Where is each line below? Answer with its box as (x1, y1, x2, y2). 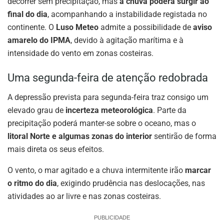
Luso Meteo (56, 22, 98, 32)
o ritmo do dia (7, 178, 57, 188)
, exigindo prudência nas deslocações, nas (57, 178, 205, 188)
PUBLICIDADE (94, 214, 130, 220)
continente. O (7, 22, 56, 32)
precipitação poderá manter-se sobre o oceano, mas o (7, 118, 196, 128)
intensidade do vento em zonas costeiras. (7, 48, 153, 58)
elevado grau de (7, 105, 65, 115)
